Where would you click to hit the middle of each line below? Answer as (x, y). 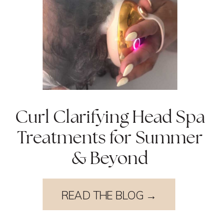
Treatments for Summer (110, 137)
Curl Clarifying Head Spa (110, 117)
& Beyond (110, 158)
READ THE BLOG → (109, 195)
